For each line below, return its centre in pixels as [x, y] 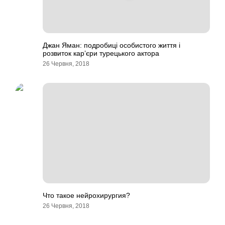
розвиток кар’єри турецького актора [101, 53]
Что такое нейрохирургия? [86, 195]
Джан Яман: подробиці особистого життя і [111, 45]
